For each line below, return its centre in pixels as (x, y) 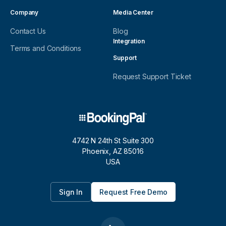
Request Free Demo (133, 192)
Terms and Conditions (46, 48)
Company (24, 12)
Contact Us (28, 31)
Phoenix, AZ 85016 (113, 151)
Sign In (71, 192)
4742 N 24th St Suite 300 (113, 140)
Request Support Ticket (152, 76)
